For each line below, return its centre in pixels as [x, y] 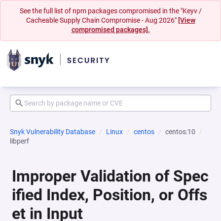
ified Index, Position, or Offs [110, 195]
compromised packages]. [110, 30]
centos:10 [180, 132]
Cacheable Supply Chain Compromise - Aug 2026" [102, 20]
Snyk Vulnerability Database [53, 132]
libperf [19, 141]
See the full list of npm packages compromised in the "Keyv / [110, 11]
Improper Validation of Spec [110, 176]
